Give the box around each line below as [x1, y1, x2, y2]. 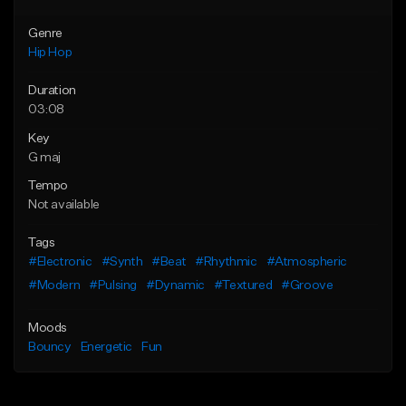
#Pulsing [89, 279, 138, 293]
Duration [28, 84, 76, 98]
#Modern [28, 279, 81, 293]
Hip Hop [28, 46, 72, 60]
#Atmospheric [266, 256, 347, 269]
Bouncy [28, 341, 72, 354]
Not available [28, 198, 100, 212]
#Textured [213, 279, 273, 293]
